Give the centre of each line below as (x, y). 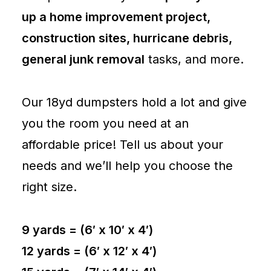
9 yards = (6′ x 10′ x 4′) (87, 230)
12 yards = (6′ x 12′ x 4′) (89, 251)
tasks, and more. (194, 59)
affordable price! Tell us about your (122, 145)
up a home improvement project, (116, 17)
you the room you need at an (105, 123)
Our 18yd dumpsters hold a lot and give (134, 102)
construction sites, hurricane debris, (127, 38)
